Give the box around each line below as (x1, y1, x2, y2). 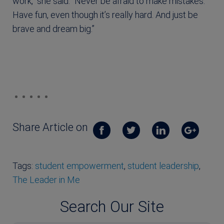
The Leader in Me (12, 174, 80, 185)
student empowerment (35, 160, 124, 171)
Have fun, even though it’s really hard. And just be (12, 9, 198, 20)
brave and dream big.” (12, 23, 94, 34)
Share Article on (12, 120, 88, 133)
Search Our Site (60, 197, 164, 216)
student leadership (127, 160, 199, 171)
